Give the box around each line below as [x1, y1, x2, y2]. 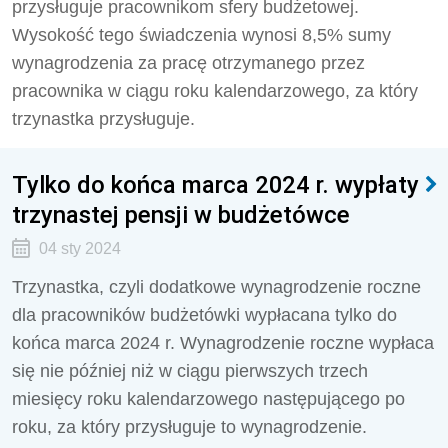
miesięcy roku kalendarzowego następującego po [12, 389, 405, 409]
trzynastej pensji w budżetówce [12, 200, 350, 229]
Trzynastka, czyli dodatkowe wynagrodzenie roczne [12, 277, 421, 297]
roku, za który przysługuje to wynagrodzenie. [12, 417, 367, 437]
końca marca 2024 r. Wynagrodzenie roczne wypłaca [12, 333, 434, 353]
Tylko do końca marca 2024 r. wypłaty [12, 170, 419, 199]
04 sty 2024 [38, 240, 121, 257]
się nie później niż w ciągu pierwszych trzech [12, 361, 368, 381]
